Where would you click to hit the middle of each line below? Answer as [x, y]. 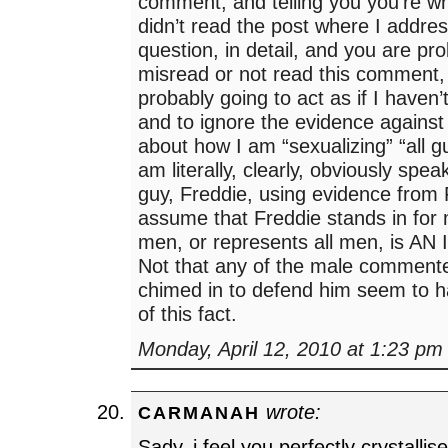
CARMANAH [199, 412]
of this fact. [188, 314]
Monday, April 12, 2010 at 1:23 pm [291, 348]
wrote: [291, 411]
